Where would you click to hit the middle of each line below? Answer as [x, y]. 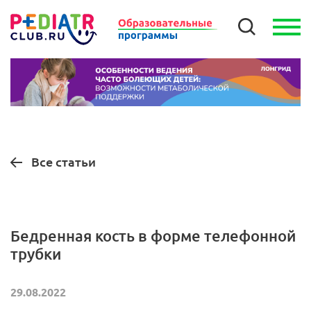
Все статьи [64, 162]
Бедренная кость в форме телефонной [153, 236]
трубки [36, 254]
